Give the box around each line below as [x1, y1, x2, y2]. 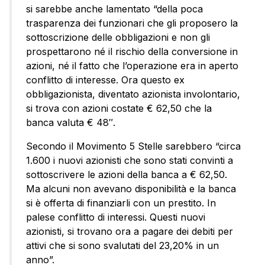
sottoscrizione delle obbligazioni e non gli [26, 31, 210, 43]
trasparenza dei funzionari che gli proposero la [26, 17, 238, 29]
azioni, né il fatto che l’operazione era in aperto [26, 59, 238, 72]
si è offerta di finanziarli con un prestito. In [26, 196, 216, 209]
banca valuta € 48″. [26, 116, 115, 128]
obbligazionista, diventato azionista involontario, [26, 88, 240, 100]
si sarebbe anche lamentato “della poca [26, 2, 203, 15]
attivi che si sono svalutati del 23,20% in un [26, 239, 219, 251]
